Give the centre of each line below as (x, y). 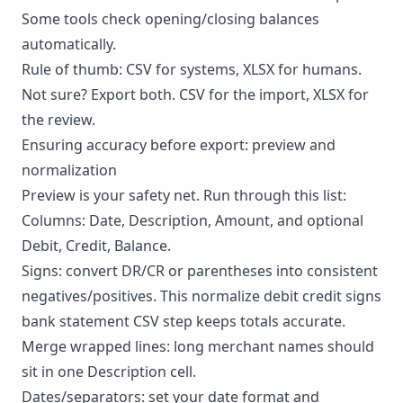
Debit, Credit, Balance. (96, 245)
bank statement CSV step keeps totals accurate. (184, 321)
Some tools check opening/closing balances (170, 18)
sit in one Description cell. (109, 371)
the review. (58, 119)
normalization (69, 170)
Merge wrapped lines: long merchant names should (198, 346)
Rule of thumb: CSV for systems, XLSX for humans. (192, 69)
